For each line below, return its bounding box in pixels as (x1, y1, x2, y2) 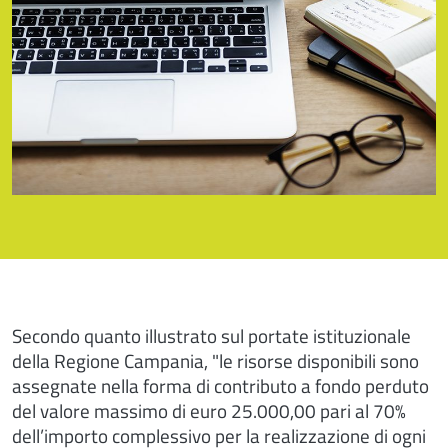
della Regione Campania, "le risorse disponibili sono (12, 346, 419, 375)
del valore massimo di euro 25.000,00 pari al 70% (12, 396, 406, 425)
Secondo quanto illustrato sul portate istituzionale (12, 321, 411, 350)
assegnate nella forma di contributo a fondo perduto (12, 371, 429, 400)
